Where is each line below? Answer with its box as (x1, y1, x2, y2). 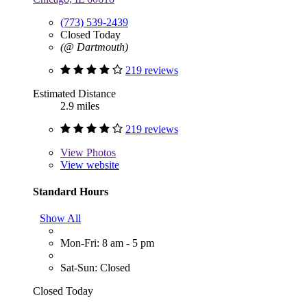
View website (60, 158, 119, 171)
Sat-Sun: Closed (60, 262, 130, 274)
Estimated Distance (33, 87, 116, 99)
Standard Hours (33, 185, 108, 197)
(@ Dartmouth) (60, 40, 128, 53)
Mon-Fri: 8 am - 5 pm (60, 237, 154, 249)
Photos (84, 146, 116, 158)
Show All (40, 212, 81, 225)
